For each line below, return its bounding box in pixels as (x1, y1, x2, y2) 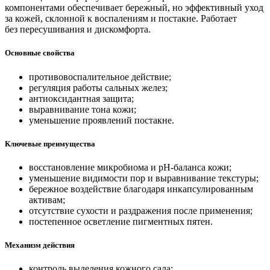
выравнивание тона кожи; (29, 104, 136, 115)
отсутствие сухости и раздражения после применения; (29, 205, 253, 216)
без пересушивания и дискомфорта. (5, 24, 151, 35)
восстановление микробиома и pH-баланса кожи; (29, 162, 231, 172)
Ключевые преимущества (5, 139, 95, 148)
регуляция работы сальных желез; (29, 82, 168, 93)
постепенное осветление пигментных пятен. (29, 216, 213, 227)
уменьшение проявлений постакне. (29, 115, 174, 125)
